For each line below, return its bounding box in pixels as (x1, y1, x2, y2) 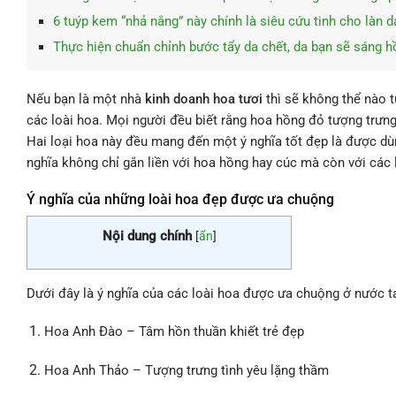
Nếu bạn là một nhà (27, 91, 141, 108)
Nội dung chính (102, 227, 192, 244)
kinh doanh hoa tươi (145, 91, 263, 108)
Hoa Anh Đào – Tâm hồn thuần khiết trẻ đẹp (44, 324, 305, 340)
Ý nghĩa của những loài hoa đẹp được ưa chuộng (27, 190, 334, 208)
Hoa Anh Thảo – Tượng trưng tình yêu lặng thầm (44, 362, 330, 378)
